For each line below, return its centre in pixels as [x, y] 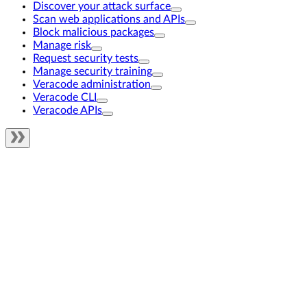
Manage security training [93, 71]
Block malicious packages [94, 32]
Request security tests [86, 58]
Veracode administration [92, 84]
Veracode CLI [65, 97]
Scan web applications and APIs [109, 19]
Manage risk [62, 45]
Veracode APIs [67, 110]
